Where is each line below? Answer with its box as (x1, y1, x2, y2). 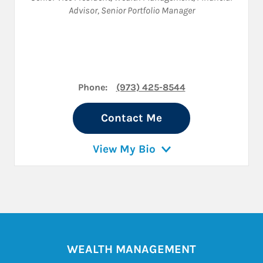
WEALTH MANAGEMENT (67, 242, 196, 257)
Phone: (77, 82, 107, 93)
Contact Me (101, 112, 162, 125)
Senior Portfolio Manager (100, 5, 195, 16)
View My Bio (92, 143, 156, 156)
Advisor (68, 5, 97, 16)
